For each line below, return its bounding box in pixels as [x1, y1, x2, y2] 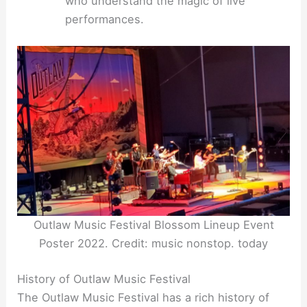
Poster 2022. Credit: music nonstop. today [39, 236, 268, 250]
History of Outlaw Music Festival [17, 271, 191, 286]
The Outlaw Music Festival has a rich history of [17, 290, 270, 304]
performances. [64, 12, 144, 26]
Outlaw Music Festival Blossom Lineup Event [33, 217, 274, 232]
